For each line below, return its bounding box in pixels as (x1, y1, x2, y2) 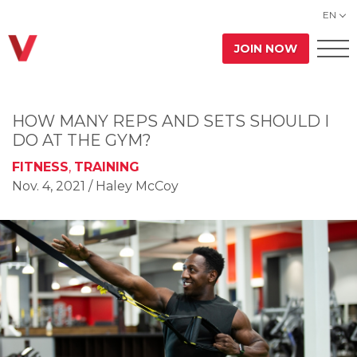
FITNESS (12, 159, 69, 175)
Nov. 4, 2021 (12, 178, 85, 194)
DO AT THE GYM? (12, 131, 151, 150)
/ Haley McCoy (88, 178, 178, 194)
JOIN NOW (234, 41, 297, 56)
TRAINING (74, 159, 139, 175)
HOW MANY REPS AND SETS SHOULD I (12, 112, 329, 131)
